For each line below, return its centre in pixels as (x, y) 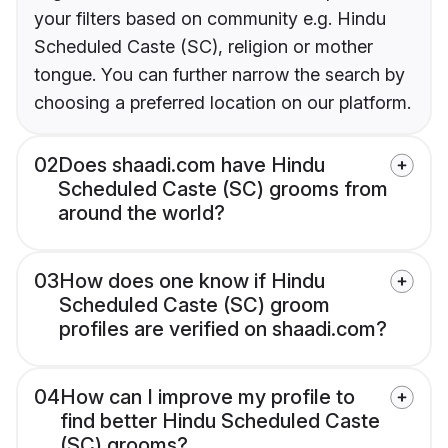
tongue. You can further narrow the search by (219, 75)
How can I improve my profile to (207, 397)
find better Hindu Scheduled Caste (220, 421)
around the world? (141, 213)
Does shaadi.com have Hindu (191, 165)
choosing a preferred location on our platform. (222, 103)
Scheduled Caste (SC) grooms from (223, 189)
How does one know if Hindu (192, 281)
